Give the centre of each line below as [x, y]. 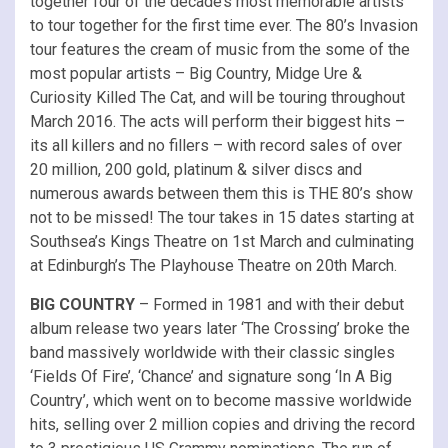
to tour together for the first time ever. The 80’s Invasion [224, 25]
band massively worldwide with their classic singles [212, 352]
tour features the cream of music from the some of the [220, 49]
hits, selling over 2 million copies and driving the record [222, 424]
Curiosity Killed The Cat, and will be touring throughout [217, 97]
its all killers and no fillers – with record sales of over [216, 145]
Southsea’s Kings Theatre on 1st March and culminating [222, 241]
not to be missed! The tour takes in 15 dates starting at [222, 217]
